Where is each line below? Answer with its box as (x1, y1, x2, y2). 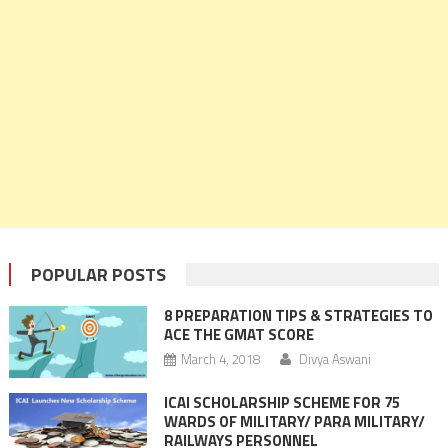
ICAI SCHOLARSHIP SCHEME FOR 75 (163, 391, 400, 415)
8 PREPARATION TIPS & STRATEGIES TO (163, 304, 433, 327)
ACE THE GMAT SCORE (163, 323, 314, 346)
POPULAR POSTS (30, 261, 166, 288)
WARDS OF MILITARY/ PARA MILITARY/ (163, 410, 425, 434)
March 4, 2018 (180, 349, 260, 369)
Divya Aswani (298, 349, 371, 369)
